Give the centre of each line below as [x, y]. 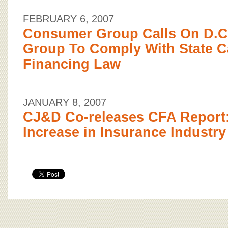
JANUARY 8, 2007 [65, 102]
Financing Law [72, 64]
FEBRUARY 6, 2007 [68, 19]
